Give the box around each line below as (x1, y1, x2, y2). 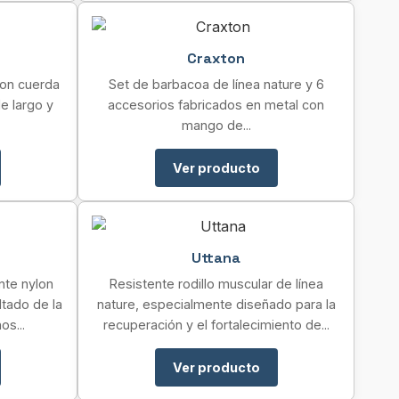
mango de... (181, 118, 251, 133)
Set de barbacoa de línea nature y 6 (108, 77, 324, 92)
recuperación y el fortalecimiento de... (102, 317, 330, 332)
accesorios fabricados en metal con (108, 97, 324, 112)
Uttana (191, 248, 240, 267)
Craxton (187, 49, 245, 68)
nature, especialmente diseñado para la (96, 297, 336, 312)
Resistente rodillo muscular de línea (109, 276, 323, 291)
